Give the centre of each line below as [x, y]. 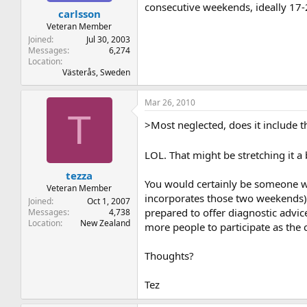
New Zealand [106, 223]
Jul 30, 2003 [109, 39]
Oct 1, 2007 [109, 201]
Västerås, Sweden [97, 72]
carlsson [79, 14]
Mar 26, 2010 [170, 102]
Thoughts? [170, 256]
